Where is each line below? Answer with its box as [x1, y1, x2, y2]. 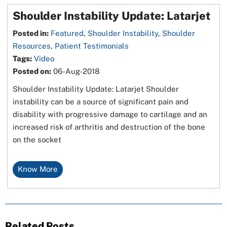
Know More [18, 165, 58, 173]
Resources [13, 42, 51, 50]
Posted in [13, 29, 47, 37]
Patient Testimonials [55, 42, 129, 50]
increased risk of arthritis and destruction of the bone [13, 123, 206, 131]
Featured [51, 29, 84, 37]
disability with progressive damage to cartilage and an [13, 110, 208, 119]
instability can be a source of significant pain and [13, 97, 189, 106]
